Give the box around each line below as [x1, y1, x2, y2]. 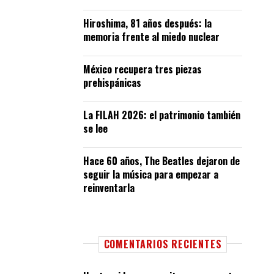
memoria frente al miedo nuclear [83, 29, 220, 44]
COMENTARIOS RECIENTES [103, 237, 222, 251]
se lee [83, 121, 108, 136]
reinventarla [83, 180, 135, 195]
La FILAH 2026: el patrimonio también [83, 108, 240, 122]
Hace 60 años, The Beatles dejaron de [83, 154, 240, 168]
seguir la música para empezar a [83, 167, 218, 182]
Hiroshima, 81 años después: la [83, 16, 212, 31]
